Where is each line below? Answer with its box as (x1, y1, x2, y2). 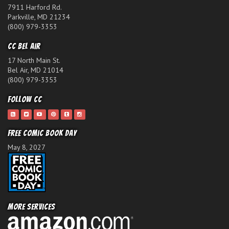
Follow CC (8, 95, 42, 104)
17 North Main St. (8, 56, 60, 65)
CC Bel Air (8, 42, 40, 51)
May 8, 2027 (8, 143, 45, 152)
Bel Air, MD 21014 (8, 65, 63, 75)
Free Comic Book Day (8, 129, 77, 138)
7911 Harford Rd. (8, 3, 62, 12)
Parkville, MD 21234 (8, 12, 70, 22)
